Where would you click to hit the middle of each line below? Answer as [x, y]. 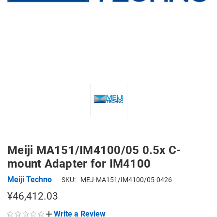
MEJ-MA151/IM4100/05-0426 [126, 180]
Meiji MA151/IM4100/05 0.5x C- [94, 150]
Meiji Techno [30, 179]
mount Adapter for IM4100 [79, 164]
